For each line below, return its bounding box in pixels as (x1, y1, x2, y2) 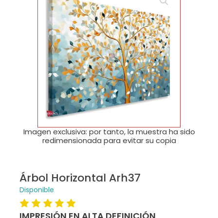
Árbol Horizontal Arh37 (19, 170, 141, 186)
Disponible (19, 185, 54, 195)
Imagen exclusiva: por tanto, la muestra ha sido (23, 127, 195, 137)
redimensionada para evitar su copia (42, 135, 176, 146)
